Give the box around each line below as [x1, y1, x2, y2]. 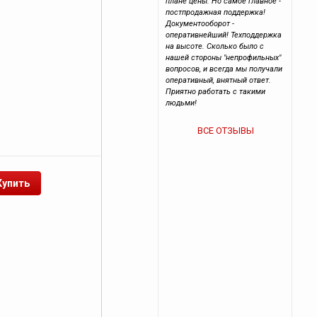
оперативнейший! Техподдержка [166, 30, 282, 40]
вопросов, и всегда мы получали [166, 64, 283, 74]
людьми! [166, 98, 197, 108]
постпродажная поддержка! [166, 8, 266, 17]
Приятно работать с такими [166, 87, 266, 96]
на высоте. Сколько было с [166, 42, 265, 51]
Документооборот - [166, 19, 235, 28]
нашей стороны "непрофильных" [166, 53, 282, 62]
